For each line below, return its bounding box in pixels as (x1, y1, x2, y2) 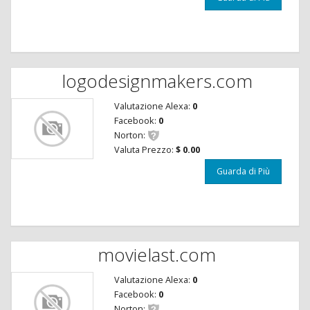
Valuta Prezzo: (113, 143, 176, 156)
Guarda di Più (217, 165, 270, 178)
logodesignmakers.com (61, 69, 253, 94)
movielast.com (98, 242, 216, 268)
